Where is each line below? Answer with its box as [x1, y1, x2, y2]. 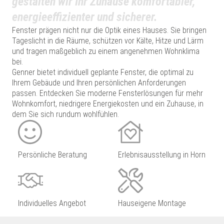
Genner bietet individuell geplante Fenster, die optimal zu [12, 67, 193, 77]
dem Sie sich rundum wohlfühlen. [12, 109, 119, 119]
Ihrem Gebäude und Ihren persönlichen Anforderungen [12, 78, 186, 87]
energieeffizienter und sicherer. [12, 10, 157, 24]
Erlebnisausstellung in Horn [118, 150, 205, 159]
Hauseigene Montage [118, 198, 186, 208]
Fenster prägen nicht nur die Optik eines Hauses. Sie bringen [12, 25, 206, 35]
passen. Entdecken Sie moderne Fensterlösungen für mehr [12, 88, 203, 98]
